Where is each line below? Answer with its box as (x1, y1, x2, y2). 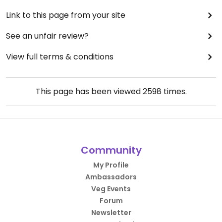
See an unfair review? (6, 30, 89, 42)
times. (161, 85, 187, 97)
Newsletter (91, 207, 131, 218)
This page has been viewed (35, 85, 143, 97)
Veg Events (91, 183, 131, 194)
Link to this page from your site (6, 9, 125, 21)
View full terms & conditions (6, 51, 113, 62)
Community (80, 143, 142, 157)
